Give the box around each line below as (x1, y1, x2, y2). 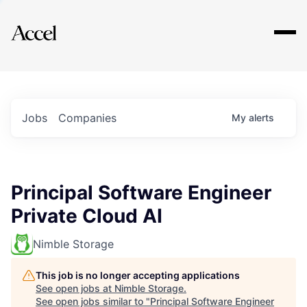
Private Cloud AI (11, 204, 162, 228)
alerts (249, 112, 274, 123)
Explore (33, 16, 74, 32)
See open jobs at (36, 282, 114, 294)
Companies (58, 111, 116, 125)
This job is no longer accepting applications (36, 269, 240, 281)
